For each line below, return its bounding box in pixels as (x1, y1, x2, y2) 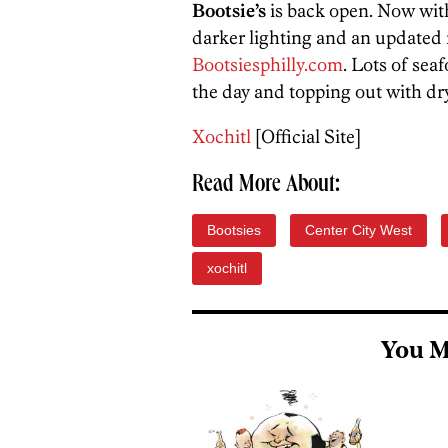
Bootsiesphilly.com (192, 53, 343, 76)
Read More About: (192, 174, 340, 198)
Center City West (305, 222, 412, 238)
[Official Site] (251, 125, 361, 148)
